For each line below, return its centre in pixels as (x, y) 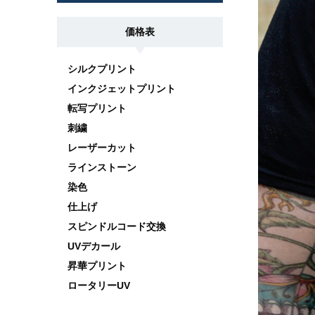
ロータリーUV (98, 285)
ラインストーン (102, 167)
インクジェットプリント (121, 89)
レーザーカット (102, 148)
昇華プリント (97, 266)
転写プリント (97, 108)
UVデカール (94, 246)
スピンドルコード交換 (116, 226)
